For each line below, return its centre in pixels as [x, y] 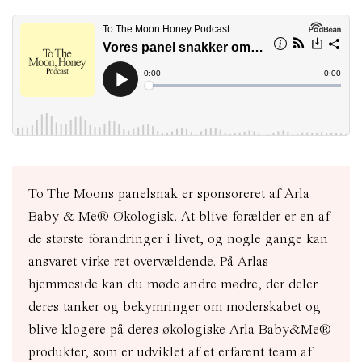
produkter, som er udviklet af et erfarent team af [170, 351]
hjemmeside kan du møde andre [124, 284]
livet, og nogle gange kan [251, 238]
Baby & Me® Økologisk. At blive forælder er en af [179, 216]
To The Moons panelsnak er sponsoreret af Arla [169, 193]
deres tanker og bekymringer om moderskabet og [175, 306]
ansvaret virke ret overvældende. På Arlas [148, 261]
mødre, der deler [269, 284]
